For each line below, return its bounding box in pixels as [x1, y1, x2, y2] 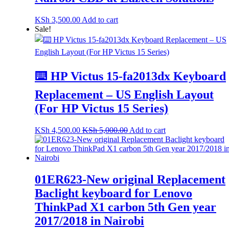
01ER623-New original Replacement [35, 172, 225, 186]
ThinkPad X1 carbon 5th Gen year [35, 200, 216, 214]
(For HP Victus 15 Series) [35, 101, 168, 115]
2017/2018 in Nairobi [35, 214, 144, 227]
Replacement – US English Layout [35, 87, 214, 101]
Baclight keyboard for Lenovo [35, 186, 192, 200]
